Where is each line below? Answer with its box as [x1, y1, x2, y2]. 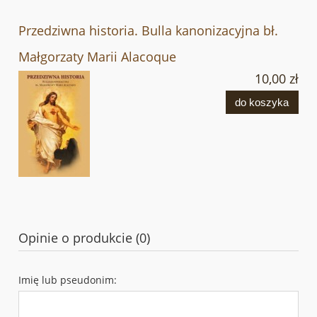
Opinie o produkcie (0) [18, 229, 150, 246]
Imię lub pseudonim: [18, 272, 117, 287]
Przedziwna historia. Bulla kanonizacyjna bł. [18, 21, 278, 39]
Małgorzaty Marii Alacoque [18, 47, 176, 65]
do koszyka [235, 96, 289, 108]
